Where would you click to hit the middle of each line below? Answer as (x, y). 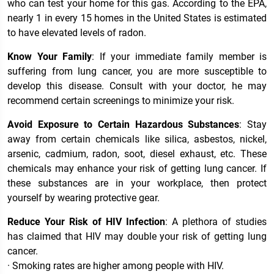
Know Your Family (50, 56)
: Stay (253, 124)
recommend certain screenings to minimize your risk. (121, 100)
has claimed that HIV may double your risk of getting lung (137, 236)
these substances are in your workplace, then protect (137, 183)
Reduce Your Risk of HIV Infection (86, 221)
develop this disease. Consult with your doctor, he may (137, 86)
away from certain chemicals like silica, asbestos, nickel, (137, 139)
